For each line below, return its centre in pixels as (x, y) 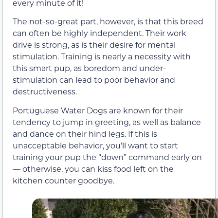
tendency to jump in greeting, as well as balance (107, 122)
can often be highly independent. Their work (100, 33)
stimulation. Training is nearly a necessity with (102, 56)
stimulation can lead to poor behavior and (94, 80)
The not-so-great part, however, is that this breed (108, 21)
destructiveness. (45, 91)
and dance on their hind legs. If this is (85, 133)
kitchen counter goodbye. (64, 180)
